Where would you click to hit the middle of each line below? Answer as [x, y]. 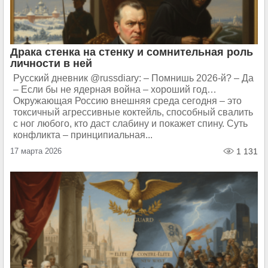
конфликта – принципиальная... [83, 135]
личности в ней [51, 63]
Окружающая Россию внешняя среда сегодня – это [127, 101]
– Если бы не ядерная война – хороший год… [115, 89]
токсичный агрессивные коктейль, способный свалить [133, 112]
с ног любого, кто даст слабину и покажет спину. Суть [130, 124]
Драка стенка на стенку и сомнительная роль [132, 52]
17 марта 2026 [36, 151]
